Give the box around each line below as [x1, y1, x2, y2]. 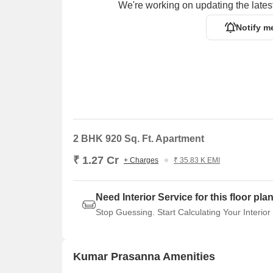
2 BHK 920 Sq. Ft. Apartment [73, 133, 204, 144]
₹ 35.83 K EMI [174, 156, 220, 165]
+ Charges [124, 156, 158, 165]
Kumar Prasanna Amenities [73, 250, 215, 263]
